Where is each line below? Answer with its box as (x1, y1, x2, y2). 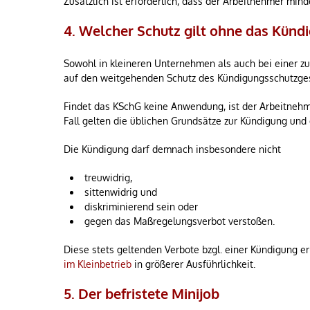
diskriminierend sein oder (84, 201, 198, 212)
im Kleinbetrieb (64, 258, 131, 270)
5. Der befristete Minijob (64, 284, 219, 302)
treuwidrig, (84, 172, 132, 183)
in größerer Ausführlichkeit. (131, 258, 255, 270)
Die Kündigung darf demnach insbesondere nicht (64, 143, 281, 155)
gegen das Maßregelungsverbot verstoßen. (84, 215, 275, 227)
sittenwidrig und (84, 186, 157, 198)
